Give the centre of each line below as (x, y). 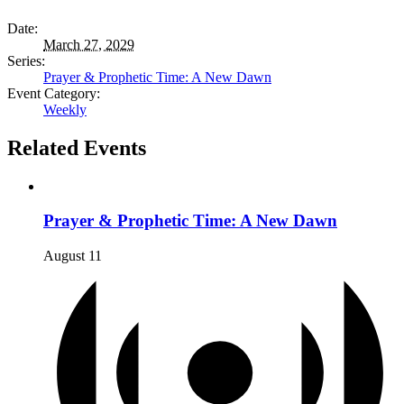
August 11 (73, 256)
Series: (26, 60)
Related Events (77, 147)
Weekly (65, 109)
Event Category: (54, 93)
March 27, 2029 (89, 44)
